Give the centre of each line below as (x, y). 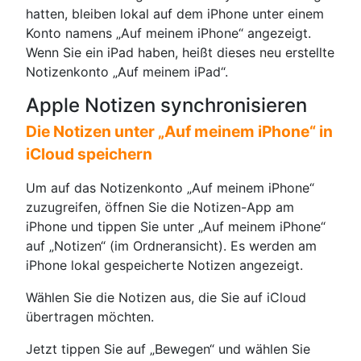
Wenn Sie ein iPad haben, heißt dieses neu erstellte (180, 53)
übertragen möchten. (90, 317)
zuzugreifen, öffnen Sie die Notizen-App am (160, 207)
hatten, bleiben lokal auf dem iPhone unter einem (175, 14)
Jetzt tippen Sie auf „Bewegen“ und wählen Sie (168, 349)
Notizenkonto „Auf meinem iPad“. (127, 72)
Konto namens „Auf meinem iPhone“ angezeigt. (168, 33)
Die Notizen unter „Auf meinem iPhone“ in (179, 132)
